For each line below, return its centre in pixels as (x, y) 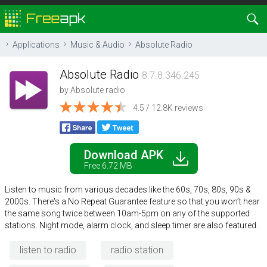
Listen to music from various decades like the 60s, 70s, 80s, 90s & (128, 190)
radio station (137, 250)
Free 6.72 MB (108, 166)
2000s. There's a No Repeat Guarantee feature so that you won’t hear (132, 201)
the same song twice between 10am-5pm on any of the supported (127, 213)
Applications (36, 45)
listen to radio (48, 250)
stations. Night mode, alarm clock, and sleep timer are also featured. (131, 225)
